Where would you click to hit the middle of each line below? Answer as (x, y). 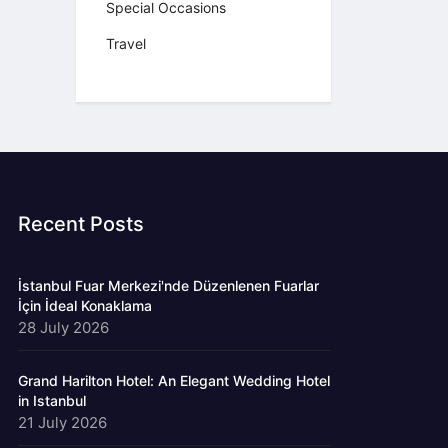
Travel (126, 44)
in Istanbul (52, 401)
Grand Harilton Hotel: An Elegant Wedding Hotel (174, 381)
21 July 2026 (63, 423)
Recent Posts (81, 224)
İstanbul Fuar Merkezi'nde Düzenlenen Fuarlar (169, 286)
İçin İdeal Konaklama (85, 306)
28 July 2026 (64, 328)
